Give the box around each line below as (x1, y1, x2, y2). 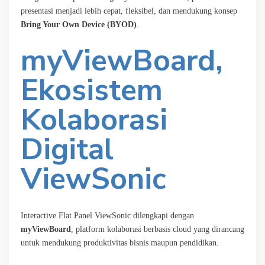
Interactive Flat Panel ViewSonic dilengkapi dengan (21, 211, 194, 220)
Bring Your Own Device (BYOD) (21, 20, 137, 29)
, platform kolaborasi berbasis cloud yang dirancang (71, 224, 244, 234)
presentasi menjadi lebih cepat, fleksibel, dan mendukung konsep (21, 6, 237, 15)
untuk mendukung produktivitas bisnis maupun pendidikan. (21, 238, 219, 247)
